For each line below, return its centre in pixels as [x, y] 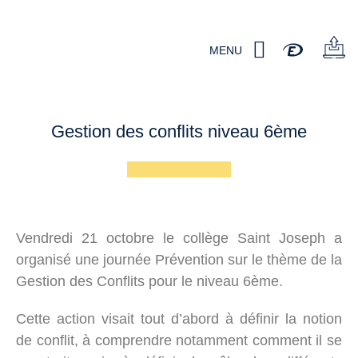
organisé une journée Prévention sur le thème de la [179, 259]
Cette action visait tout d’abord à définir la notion [179, 318]
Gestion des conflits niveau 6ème [179, 131]
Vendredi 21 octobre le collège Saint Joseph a [179, 238]
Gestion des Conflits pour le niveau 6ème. [149, 281]
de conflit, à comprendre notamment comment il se [179, 340]
